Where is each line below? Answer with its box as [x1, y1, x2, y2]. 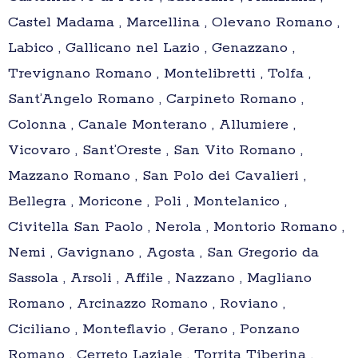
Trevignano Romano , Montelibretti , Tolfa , [8, 65, 311, 83]
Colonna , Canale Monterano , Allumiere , [8, 116, 296, 134]
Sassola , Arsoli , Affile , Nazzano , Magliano [8, 269, 312, 288]
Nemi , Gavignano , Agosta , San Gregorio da [8, 244, 319, 262]
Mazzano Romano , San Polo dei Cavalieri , [8, 167, 306, 185]
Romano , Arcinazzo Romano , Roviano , [8, 295, 285, 313]
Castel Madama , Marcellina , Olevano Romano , [8, 14, 340, 32]
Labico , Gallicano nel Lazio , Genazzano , [8, 39, 295, 58]
